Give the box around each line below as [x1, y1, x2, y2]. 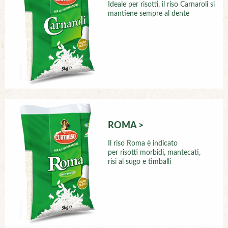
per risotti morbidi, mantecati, [108, 149, 201, 156]
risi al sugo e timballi [108, 158, 172, 165]
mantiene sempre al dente [108, 10, 190, 17]
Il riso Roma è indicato [108, 139, 178, 147]
